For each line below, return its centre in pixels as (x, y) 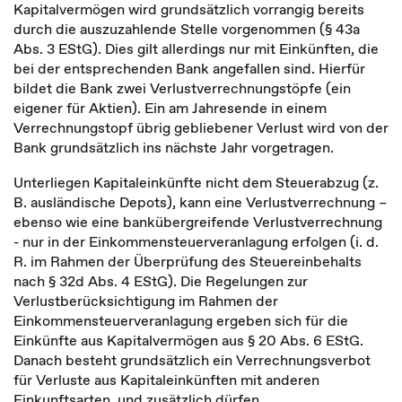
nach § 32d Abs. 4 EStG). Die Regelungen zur (161, 281)
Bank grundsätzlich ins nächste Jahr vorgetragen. (174, 147)
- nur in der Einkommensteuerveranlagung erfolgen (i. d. (196, 241)
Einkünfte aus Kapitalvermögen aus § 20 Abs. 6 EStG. (188, 340)
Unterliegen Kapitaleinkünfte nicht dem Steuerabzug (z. (196, 182)
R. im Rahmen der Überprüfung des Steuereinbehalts (188, 261)
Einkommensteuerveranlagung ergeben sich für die (181, 320)
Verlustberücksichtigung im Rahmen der (146, 301)
